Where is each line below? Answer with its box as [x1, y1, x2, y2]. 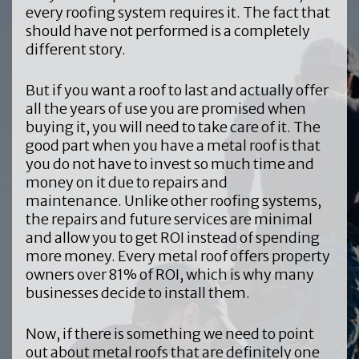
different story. [25, 39, 128, 58]
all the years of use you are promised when [25, 99, 306, 118]
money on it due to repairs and [25, 172, 228, 192]
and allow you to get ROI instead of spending [25, 228, 320, 247]
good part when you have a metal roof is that [25, 135, 321, 155]
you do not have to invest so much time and [25, 154, 314, 173]
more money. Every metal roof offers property [25, 246, 330, 265]
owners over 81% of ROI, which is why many [25, 264, 314, 284]
